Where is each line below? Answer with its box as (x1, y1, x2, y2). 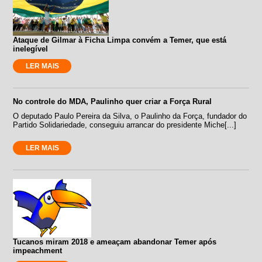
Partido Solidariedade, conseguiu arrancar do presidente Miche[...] (13, 120, 237, 129)
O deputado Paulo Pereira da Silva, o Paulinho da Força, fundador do (13, 111, 247, 120)
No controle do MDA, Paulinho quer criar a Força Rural (13, 96, 212, 106)
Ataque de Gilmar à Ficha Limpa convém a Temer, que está (13, 35, 227, 44)
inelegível (13, 44, 49, 53)
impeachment (13, 246, 63, 255)
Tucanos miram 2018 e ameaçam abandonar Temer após (13, 237, 217, 246)
